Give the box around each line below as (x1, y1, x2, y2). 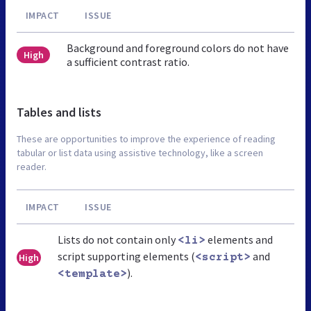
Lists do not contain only (57, 232, 178, 246)
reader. (17, 160, 47, 173)
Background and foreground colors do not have (67, 40, 289, 55)
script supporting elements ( (57, 249, 195, 263)
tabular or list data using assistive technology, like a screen (17, 146, 263, 159)
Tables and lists (17, 103, 101, 120)
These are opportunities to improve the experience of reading (17, 132, 276, 145)
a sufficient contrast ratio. (67, 54, 190, 69)
